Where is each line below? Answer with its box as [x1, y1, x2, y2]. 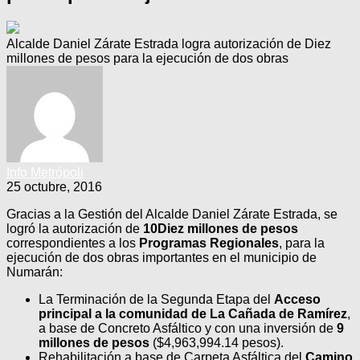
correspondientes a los [6, 235, 139, 250]
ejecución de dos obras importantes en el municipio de [6, 250, 317, 264]
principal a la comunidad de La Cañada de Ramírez [39, 306, 347, 321]
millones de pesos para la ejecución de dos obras [6, 51, 288, 65]
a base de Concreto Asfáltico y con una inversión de [39, 321, 337, 335]
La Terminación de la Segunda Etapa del [39, 292, 274, 306]
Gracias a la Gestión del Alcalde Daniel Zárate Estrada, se [6, 207, 337, 221]
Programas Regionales [139, 235, 279, 250]
